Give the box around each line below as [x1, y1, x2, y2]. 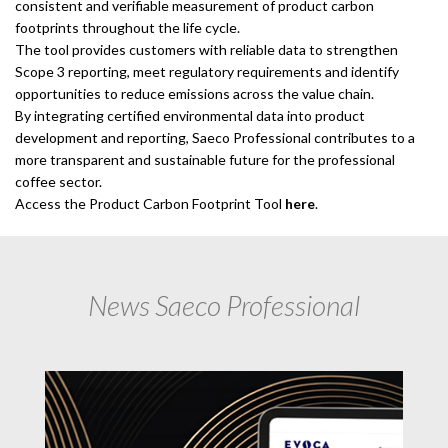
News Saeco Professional [88, 288, 360, 322]
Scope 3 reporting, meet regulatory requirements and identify [15, 62, 399, 80]
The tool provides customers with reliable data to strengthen [15, 40, 398, 58]
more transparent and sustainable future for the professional [15, 150, 395, 168]
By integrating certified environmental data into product [15, 106, 365, 124]
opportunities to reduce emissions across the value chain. [15, 84, 374, 102]
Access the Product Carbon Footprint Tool [15, 194, 285, 212]
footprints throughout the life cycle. [15, 18, 240, 36]
